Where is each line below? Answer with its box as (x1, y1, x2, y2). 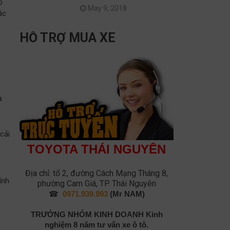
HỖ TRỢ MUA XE (20, 30, 116, 46)
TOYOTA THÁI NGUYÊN (27, 142, 166, 156)
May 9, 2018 (86, 4, 127, 13)
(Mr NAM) (107, 189, 145, 198)
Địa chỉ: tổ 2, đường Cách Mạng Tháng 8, (25, 168, 168, 178)
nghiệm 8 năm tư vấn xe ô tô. (45, 220, 148, 229)
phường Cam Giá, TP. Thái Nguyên (37, 178, 156, 188)
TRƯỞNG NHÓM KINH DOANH (30, 209, 146, 219)
